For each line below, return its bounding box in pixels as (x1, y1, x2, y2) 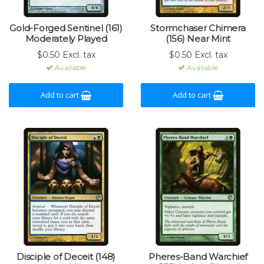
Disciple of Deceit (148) (16, 251, 115, 262)
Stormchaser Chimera (150, 22, 246, 34)
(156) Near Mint (165, 33, 231, 44)
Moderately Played (25, 33, 107, 44)
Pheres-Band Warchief (148, 251, 247, 262)
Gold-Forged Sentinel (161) (9, 22, 123, 34)
